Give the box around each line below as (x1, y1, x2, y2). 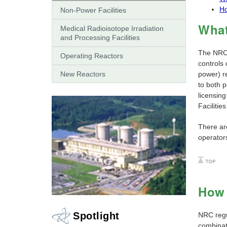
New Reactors (60, 69, 105, 78)
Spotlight (73, 210, 120, 222)
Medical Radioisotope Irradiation (60, 24, 164, 32)
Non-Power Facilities (60, 6, 126, 14)
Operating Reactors (60, 51, 123, 60)
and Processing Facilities (60, 33, 140, 42)
